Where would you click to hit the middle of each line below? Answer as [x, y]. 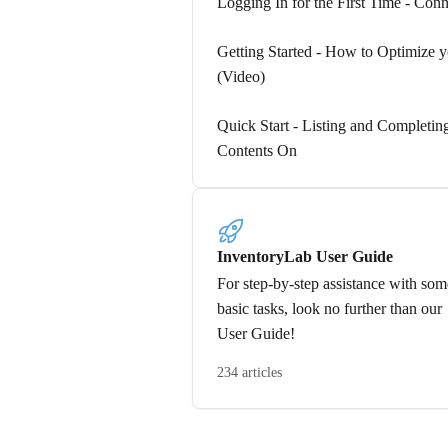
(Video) [241, 76]
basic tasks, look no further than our [329, 308]
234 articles [249, 372]
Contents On [257, 150]
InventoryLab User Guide [305, 256]
